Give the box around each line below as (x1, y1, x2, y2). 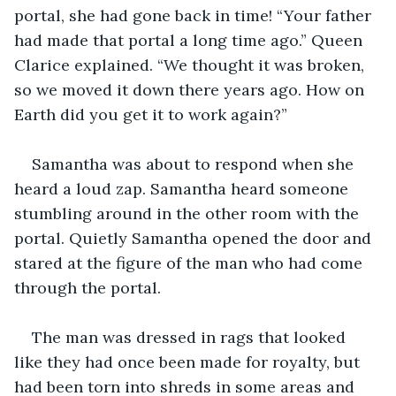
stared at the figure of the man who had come (14, 252, 367, 273)
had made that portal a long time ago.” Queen (14, 29, 367, 50)
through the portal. (14, 277, 161, 298)
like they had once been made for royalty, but (14, 351, 364, 372)
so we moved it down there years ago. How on (14, 79, 369, 100)
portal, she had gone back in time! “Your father (14, 4, 376, 26)
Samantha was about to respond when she (32, 153, 358, 174)
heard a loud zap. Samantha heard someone (14, 178, 353, 199)
